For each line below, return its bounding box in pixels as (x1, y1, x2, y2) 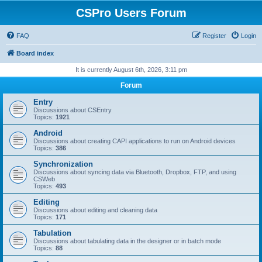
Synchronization (33, 160, 93, 168)
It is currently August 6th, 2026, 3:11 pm (75, 66, 187, 73)
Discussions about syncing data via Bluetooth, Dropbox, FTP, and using (33, 168, 236, 175)
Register (202, 32, 226, 39)
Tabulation (33, 229, 71, 237)
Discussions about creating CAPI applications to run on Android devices (33, 137, 236, 144)
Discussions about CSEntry (33, 106, 112, 113)
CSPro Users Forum (75, 6, 187, 19)
